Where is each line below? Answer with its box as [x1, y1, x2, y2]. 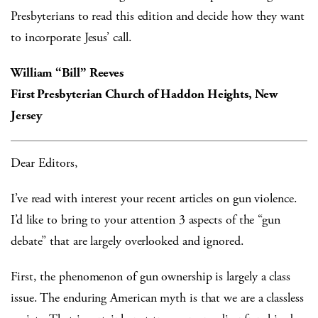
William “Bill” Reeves [11, 65, 124, 82]
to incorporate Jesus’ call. [11, 29, 132, 46]
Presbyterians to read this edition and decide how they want [11, 8, 305, 25]
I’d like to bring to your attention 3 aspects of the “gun [11, 212, 280, 229]
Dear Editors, [11, 155, 78, 172]
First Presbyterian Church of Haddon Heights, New [11, 86, 278, 103]
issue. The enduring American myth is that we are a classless [11, 290, 304, 307]
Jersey [11, 107, 42, 124]
